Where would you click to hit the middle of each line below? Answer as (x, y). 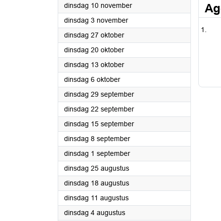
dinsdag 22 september (99, 109)
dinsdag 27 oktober (94, 35)
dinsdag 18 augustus (97, 183)
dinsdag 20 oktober (94, 50)
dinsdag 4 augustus (95, 213)
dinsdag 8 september (97, 139)
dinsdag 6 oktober (92, 79)
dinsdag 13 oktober (94, 65)
